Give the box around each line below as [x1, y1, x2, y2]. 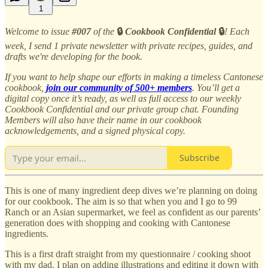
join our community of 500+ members [46, 82, 192, 93]
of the [91, 26, 114, 36]
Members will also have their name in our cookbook [5, 114, 202, 125]
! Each [224, 26, 249, 36]
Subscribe [179, 152, 220, 164]
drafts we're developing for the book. [5, 51, 142, 62]
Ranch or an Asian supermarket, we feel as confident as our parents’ [5, 206, 260, 217]
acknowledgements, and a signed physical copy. [5, 125, 185, 136]
